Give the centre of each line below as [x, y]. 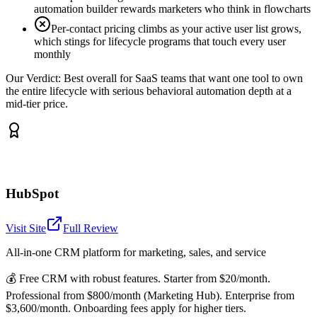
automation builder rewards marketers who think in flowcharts [172, 9]
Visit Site [26, 228]
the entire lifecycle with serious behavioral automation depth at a [149, 91]
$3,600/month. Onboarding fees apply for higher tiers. [126, 308]
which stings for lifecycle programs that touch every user [160, 42]
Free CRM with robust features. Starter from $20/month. [145, 278]
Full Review [91, 228]
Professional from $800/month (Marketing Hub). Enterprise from [150, 295]
